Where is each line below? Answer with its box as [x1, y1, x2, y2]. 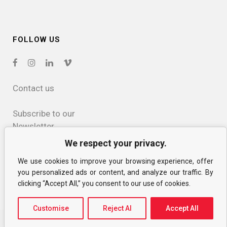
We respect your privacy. [64, 138, 167, 148]
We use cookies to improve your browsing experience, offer [18, 157, 213, 165]
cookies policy [13, 159, 67, 169]
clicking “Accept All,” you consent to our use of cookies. [18, 179, 191, 187]
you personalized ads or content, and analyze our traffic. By [18, 168, 213, 176]
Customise [32, 204, 69, 212]
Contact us [13, 83, 54, 93]
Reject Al [102, 204, 132, 212]
